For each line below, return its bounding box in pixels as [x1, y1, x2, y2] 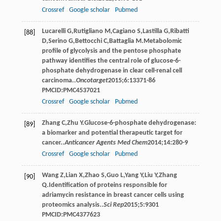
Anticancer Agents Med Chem [64, 139, 147, 147]
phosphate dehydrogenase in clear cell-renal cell [41, 67, 182, 74]
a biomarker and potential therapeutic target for [41, 129, 183, 137]
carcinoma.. [41, 76, 76, 84]
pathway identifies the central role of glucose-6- [41, 57, 181, 65]
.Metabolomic [141, 37, 182, 45]
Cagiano [112, 27, 136, 35]
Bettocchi [74, 37, 102, 45]
